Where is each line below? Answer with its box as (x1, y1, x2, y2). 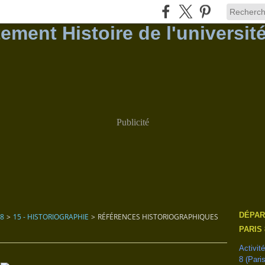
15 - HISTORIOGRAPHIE (13, 212, 89, 222)
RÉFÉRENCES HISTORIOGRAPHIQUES (98, 212, 218, 222)
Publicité (116, 117, 149, 127)
